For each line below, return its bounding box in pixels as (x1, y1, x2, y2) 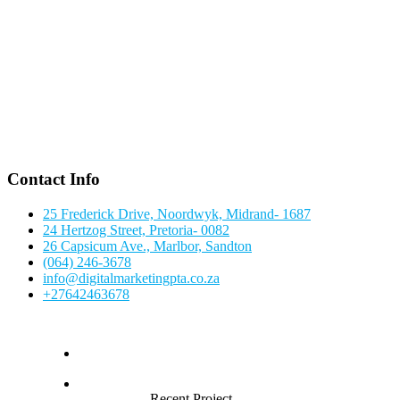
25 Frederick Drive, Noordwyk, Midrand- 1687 (43, 205, 311, 221)
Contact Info (7, 169, 100, 188)
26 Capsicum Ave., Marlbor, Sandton (43, 237, 252, 254)
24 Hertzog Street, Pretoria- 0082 (43, 221, 229, 237)
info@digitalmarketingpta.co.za (43, 270, 220, 286)
